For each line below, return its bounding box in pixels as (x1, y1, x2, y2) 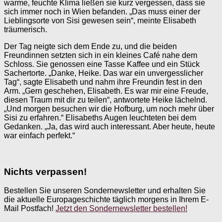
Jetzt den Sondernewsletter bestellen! (55, 204, 187, 213)
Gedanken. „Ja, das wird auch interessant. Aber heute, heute (4, 122, 215, 131)
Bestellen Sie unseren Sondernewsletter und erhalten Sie (4, 186, 206, 195)
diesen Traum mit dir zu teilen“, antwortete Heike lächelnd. (4, 95, 207, 104)
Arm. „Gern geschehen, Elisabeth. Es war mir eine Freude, (4, 86, 208, 95)
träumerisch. (4, 25, 47, 34)
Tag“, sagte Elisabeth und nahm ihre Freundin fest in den (4, 77, 202, 86)
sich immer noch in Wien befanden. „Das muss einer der (4, 7, 200, 16)
